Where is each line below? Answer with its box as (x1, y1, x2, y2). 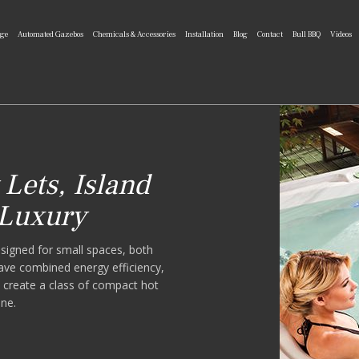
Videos (330, 29, 352, 39)
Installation (185, 29, 224, 39)
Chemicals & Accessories (93, 29, 175, 39)
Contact (257, 29, 283, 39)
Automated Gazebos (18, 29, 83, 39)
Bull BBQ (292, 29, 321, 39)
